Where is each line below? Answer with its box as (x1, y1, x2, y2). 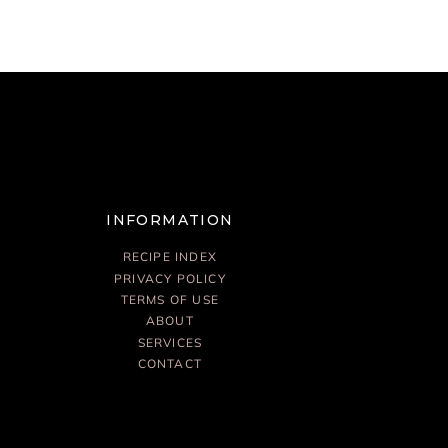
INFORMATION (106, 211, 234, 229)
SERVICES (137, 334, 203, 350)
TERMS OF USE (120, 291, 220, 307)
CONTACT (137, 356, 203, 372)
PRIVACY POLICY (113, 270, 226, 286)
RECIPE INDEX (122, 249, 218, 265)
